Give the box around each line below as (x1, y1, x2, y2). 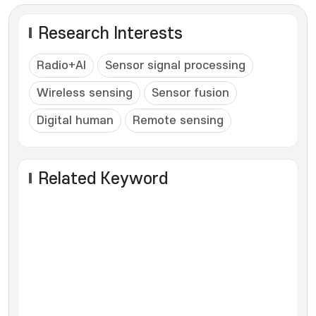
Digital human (37, 114, 114, 127)
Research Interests (38, 24, 183, 43)
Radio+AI (37, 59, 86, 72)
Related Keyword (38, 169, 168, 188)
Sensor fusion (152, 86, 229, 99)
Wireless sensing (37, 86, 133, 99)
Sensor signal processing (105, 59, 245, 72)
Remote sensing (133, 114, 224, 127)
